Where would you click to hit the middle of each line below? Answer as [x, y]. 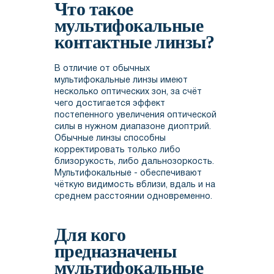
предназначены [116, 252]
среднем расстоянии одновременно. [133, 197]
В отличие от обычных [102, 69]
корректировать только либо [117, 150]
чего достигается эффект [110, 104]
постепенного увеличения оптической [135, 116]
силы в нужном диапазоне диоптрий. [133, 127]
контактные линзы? [135, 43]
